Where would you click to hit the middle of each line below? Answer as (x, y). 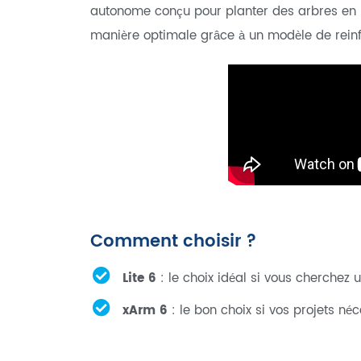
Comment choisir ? (173, 241)
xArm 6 (145, 310)
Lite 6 (139, 278)
